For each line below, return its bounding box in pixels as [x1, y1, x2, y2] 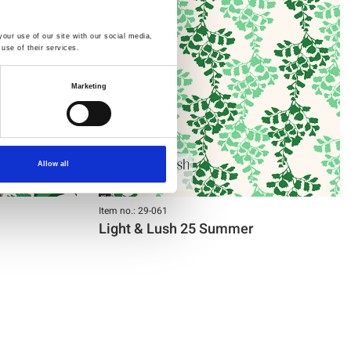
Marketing [71, 82, 107, 91]
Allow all [38, 160, 70, 168]
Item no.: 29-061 [99, 203, 168, 218]
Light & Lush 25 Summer [99, 218, 253, 240]
